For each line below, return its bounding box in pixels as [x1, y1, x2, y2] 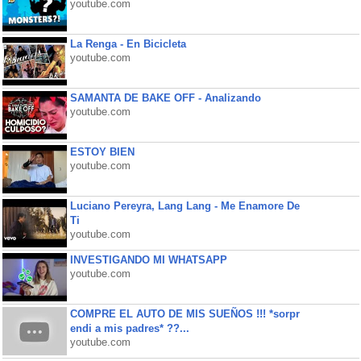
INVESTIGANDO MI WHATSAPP [69, 254, 227, 266]
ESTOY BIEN [69, 146, 135, 158]
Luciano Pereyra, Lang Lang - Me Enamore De [69, 200, 300, 212]
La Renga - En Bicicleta [69, 38, 186, 50]
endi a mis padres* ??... [69, 322, 189, 334]
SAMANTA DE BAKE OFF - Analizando [69, 92, 261, 104]
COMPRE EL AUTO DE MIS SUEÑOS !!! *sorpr [69, 308, 300, 320]
